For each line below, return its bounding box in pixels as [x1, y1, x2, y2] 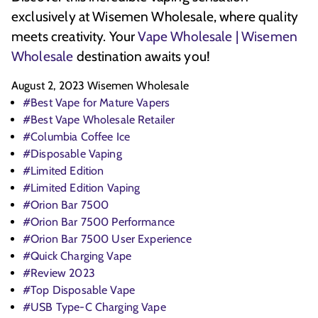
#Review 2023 [23, 266, 95, 280]
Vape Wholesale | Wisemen [138, 28, 298, 45]
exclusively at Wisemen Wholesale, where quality [11, 8, 299, 26]
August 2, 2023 [11, 79, 85, 93]
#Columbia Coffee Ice [23, 130, 131, 144]
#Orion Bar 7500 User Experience [23, 232, 192, 246]
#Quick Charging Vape [23, 249, 132, 263]
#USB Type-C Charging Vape [23, 300, 166, 314]
